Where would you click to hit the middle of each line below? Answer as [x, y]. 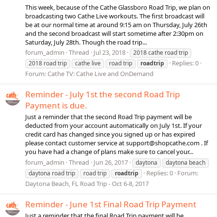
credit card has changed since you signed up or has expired [110, 134]
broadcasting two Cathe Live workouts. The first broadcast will [115, 16]
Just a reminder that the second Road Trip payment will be [108, 117]
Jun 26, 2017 [111, 162]
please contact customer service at [76, 143]
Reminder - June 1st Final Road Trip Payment [111, 204]
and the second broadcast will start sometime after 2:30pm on [114, 33]
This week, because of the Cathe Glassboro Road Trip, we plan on [118, 7]
